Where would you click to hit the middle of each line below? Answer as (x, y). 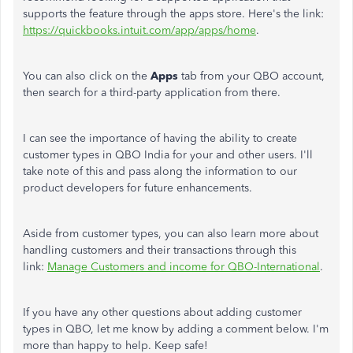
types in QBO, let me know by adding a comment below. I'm (176, 329)
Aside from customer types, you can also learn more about (171, 234)
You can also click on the (87, 76)
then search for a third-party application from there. (152, 93)
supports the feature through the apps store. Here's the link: (173, 14)
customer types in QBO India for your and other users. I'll (168, 155)
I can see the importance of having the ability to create (160, 138)
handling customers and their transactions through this (160, 250)
